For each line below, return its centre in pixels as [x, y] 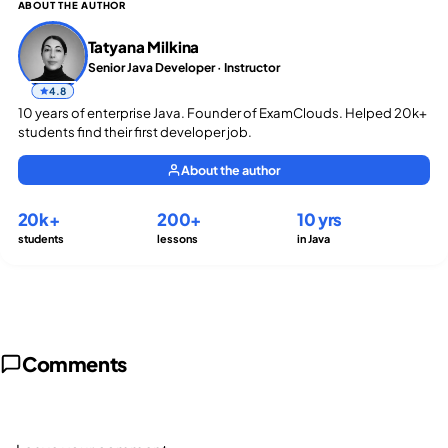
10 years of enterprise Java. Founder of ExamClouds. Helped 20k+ [222, 113]
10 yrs [320, 219]
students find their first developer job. [134, 132]
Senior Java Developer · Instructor [183, 68]
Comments [74, 363]
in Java [314, 239]
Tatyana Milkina [143, 46]
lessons [178, 239]
